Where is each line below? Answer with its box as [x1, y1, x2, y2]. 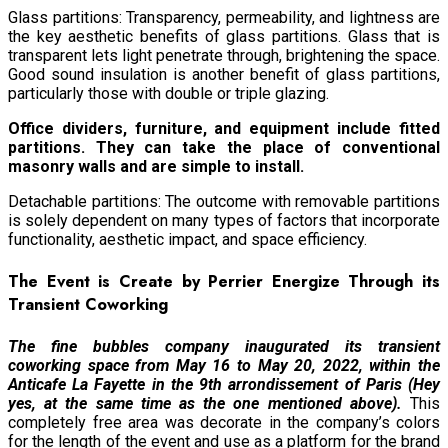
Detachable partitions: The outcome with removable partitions [8, 191, 440, 211]
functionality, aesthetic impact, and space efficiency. [8, 229, 367, 249]
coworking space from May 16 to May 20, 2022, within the [8, 356, 440, 376]
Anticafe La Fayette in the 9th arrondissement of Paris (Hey [8, 375, 440, 395]
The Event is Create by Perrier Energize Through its [8, 269, 440, 293]
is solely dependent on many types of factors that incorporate [8, 210, 440, 230]
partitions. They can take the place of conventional [8, 137, 440, 157]
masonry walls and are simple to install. [8, 156, 308, 176]
